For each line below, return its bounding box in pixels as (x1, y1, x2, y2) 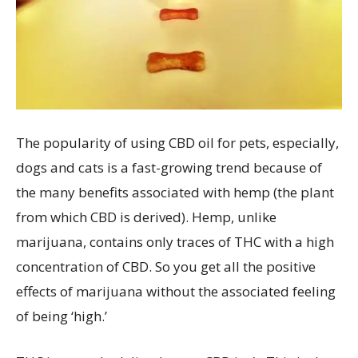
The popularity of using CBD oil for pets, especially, (16, 133, 339, 152)
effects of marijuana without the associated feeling (16, 282, 336, 300)
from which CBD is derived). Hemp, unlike (16, 208, 276, 226)
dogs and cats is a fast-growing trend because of (16, 158, 322, 177)
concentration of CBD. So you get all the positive (16, 257, 316, 276)
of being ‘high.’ (16, 307, 107, 325)
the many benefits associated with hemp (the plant (16, 183, 334, 201)
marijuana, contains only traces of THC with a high (16, 233, 334, 251)
